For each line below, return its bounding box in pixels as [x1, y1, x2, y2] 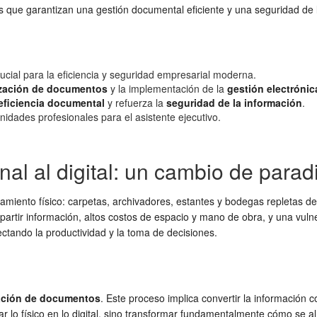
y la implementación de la [108, 81, 227, 96]
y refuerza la [105, 96, 166, 110]
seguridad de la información [166, 96, 302, 110]
